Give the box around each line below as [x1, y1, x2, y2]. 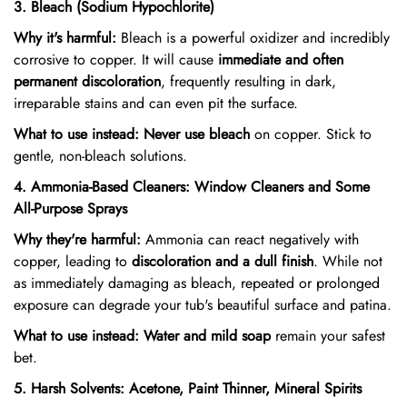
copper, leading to [14, 251, 132, 272]
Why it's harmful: [14, 27, 116, 48]
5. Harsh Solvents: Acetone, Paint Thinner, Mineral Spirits [14, 378, 362, 399]
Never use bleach [144, 124, 250, 144]
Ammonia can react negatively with [141, 229, 359, 250]
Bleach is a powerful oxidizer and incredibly [116, 27, 390, 48]
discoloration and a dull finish [132, 251, 313, 272]
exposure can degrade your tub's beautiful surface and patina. [14, 294, 392, 315]
